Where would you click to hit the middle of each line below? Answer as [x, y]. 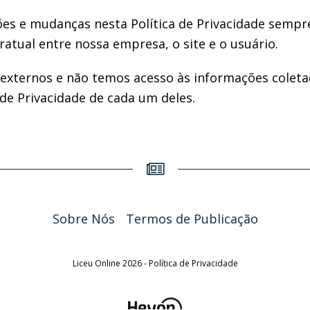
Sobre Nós [83, 219]
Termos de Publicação [192, 219]
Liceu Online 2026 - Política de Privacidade [155, 263]
